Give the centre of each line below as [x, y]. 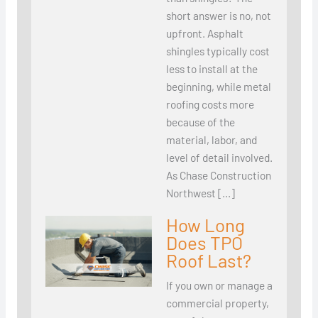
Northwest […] [200, 193]
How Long [205, 225]
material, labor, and [211, 140]
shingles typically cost [218, 51]
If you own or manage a [219, 285]
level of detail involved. [219, 158]
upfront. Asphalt [204, 33]
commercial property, [217, 303]
